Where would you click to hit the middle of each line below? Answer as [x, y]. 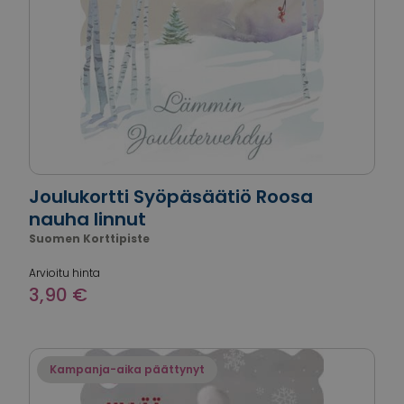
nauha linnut [87, 219]
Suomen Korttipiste [89, 239]
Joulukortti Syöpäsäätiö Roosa [171, 197]
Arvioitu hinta [64, 273]
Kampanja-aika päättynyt [127, 369]
